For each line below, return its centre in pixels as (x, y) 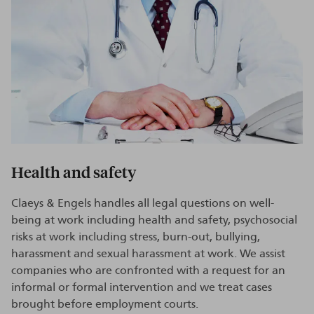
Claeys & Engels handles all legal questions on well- (143, 203)
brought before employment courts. (105, 304)
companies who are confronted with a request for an (148, 270)
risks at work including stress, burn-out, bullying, (136, 237)
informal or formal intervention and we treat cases (142, 287)
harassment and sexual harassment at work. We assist (148, 253)
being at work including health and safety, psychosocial (154, 220)
